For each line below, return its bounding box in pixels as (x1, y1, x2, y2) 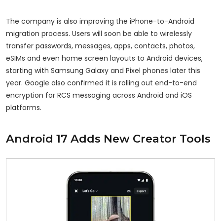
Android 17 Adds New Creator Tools (6, 132, 211, 146)
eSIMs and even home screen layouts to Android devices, (6, 53, 203, 64)
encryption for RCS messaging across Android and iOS (6, 90, 192, 101)
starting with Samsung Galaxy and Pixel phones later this (6, 66, 200, 76)
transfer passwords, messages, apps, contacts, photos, (6, 41, 195, 51)
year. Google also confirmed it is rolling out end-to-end (6, 78, 197, 88)
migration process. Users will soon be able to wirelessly (6, 29, 192, 39)
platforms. (6, 103, 41, 113)
